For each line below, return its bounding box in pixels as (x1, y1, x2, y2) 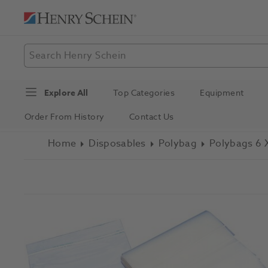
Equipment (200, 86, 244, 99)
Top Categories (112, 86, 175, 99)
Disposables (89, 136, 146, 151)
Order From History (25, 111, 105, 123)
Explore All (44, 86, 89, 99)
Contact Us (129, 111, 174, 123)
